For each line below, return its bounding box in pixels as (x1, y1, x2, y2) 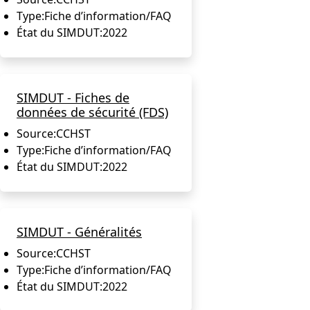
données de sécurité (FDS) (17, 103, 168, 120)
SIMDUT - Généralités (17, 223, 142, 240)
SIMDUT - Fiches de (17, 89, 129, 106)
